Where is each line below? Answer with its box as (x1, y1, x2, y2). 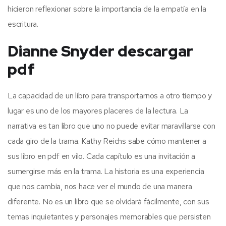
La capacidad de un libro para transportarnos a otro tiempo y (8, 90, 212, 101)
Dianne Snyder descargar (8, 40, 193, 61)
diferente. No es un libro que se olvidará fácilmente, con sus (8, 196, 209, 207)
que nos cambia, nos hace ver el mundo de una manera (8, 181, 192, 192)
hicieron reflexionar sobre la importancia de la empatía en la (8, 3, 206, 14)
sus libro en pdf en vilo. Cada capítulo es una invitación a (8, 150, 196, 161)
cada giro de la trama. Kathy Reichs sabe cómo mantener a (8, 135, 206, 146)
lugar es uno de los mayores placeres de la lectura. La (8, 105, 189, 116)
